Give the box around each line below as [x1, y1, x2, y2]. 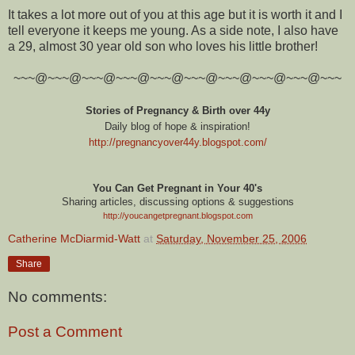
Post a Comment [8, 323, 122, 341]
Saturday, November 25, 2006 [156, 231, 307, 245]
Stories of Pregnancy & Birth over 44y [85, 104, 270, 116]
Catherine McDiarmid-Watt [8, 231, 140, 245]
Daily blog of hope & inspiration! [105, 120, 250, 132]
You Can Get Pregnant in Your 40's [93, 181, 262, 194]
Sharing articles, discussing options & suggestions [61, 195, 294, 208]
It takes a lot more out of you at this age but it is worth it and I [8, 7, 342, 21]
